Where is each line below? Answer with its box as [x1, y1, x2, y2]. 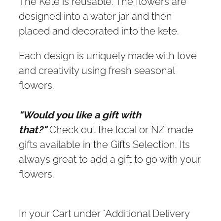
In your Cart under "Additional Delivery [19, 206, 189, 220]
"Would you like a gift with [19, 107, 141, 121]
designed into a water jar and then [19, 8, 172, 23]
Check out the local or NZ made [47, 122, 193, 136]
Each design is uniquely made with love [19, 48, 197, 62]
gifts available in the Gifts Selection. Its [19, 137, 190, 151]
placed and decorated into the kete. [19, 23, 179, 37]
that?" [19, 122, 47, 136]
